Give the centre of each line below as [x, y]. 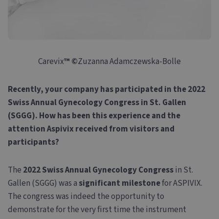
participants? [33, 142]
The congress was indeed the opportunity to [86, 196]
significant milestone [120, 183]
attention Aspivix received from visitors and [91, 129]
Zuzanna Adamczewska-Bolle [129, 61]
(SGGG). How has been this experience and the [94, 116]
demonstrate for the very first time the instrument [97, 209]
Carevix [51, 61]
